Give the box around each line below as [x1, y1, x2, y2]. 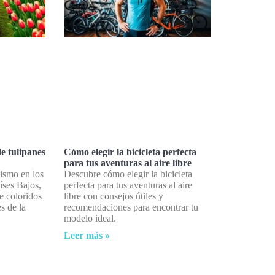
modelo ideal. [64, 213, 116, 224]
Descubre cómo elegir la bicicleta [64, 169, 192, 180]
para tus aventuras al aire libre [64, 158, 192, 169]
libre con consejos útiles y [64, 191, 163, 202]
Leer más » [64, 230, 110, 241]
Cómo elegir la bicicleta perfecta [64, 147, 196, 158]
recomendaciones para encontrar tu [64, 202, 198, 213]
